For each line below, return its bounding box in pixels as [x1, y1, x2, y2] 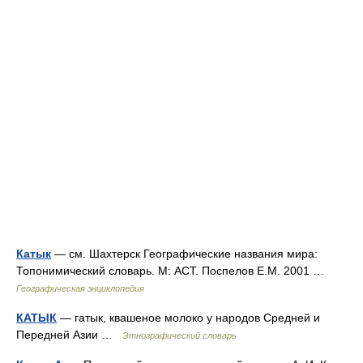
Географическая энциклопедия [16, 284, 144, 293]
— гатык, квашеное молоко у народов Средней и [57, 311, 320, 324]
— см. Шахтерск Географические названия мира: [51, 247, 318, 260]
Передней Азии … [16, 328, 122, 341]
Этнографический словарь [122, 331, 237, 340]
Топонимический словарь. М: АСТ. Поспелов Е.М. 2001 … [16, 264, 331, 277]
